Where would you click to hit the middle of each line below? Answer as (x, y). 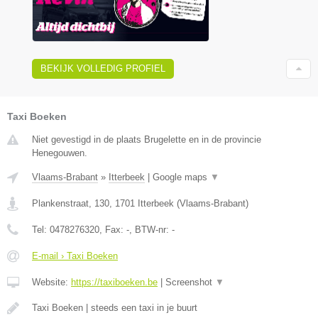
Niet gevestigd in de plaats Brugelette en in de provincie (147, 140)
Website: (51, 283)
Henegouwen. (60, 153)
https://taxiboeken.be (114, 283)
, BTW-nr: (150, 230)
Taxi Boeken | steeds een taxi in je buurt (115, 308)
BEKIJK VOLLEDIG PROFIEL (103, 69)
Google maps (181, 177)
